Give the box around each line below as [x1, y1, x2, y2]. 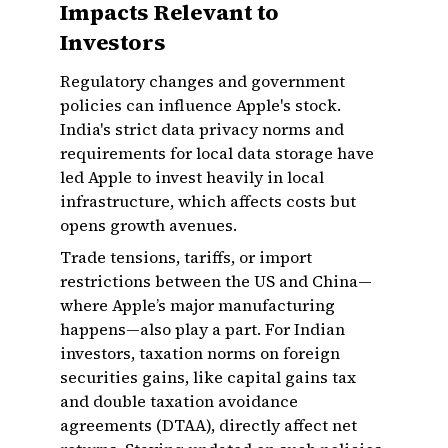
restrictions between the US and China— [60, 270, 372, 292]
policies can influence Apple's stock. [60, 94, 341, 116]
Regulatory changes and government [60, 70, 345, 92]
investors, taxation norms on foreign [60, 342, 340, 364]
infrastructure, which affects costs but [60, 190, 356, 212]
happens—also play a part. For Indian [60, 318, 345, 340]
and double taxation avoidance [60, 390, 298, 412]
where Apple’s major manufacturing [60, 294, 335, 316]
